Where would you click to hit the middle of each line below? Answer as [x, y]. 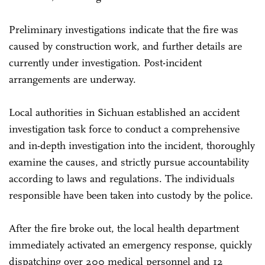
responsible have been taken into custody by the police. [131, 195]
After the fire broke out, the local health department [124, 228]
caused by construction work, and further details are [125, 46]
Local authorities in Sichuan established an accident [124, 112]
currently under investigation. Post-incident [105, 62]
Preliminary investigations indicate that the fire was [124, 29]
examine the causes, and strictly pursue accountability [129, 162]
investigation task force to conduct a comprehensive [124, 129]
